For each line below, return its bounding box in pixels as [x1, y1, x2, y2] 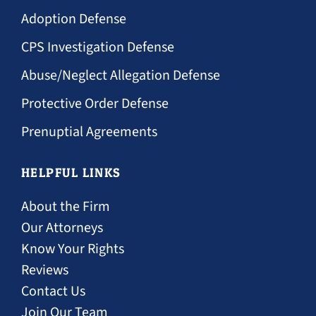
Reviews [21, 260, 68, 280]
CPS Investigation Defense [21, 37, 174, 57]
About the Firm [21, 197, 110, 217]
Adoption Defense [21, 9, 126, 29]
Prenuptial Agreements [21, 122, 157, 142]
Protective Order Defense [21, 94, 169, 114]
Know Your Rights [21, 239, 124, 259]
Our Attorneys [21, 218, 103, 238]
